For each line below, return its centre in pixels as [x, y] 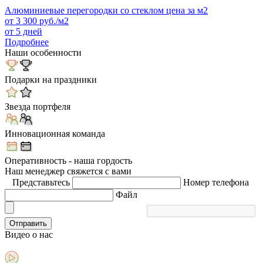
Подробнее [27, 42]
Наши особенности [43, 52]
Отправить [28, 223]
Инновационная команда [55, 133]
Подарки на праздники [51, 79]
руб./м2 [53, 21]
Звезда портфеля [38, 106]
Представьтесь [41, 182]
